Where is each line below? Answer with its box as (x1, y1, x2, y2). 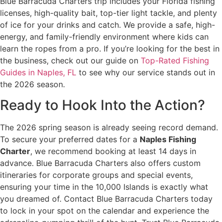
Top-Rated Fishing (141, 55, 209, 65)
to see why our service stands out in (76, 67, 215, 77)
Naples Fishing (140, 134, 196, 145)
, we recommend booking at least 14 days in (30, 146, 196, 157)
